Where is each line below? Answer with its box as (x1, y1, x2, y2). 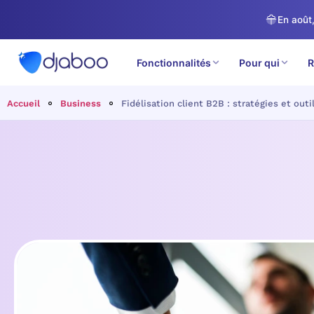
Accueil (7, 98, 40, 109)
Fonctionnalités (136, 56, 211, 69)
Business (60, 98, 101, 109)
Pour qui (238, 56, 280, 69)
